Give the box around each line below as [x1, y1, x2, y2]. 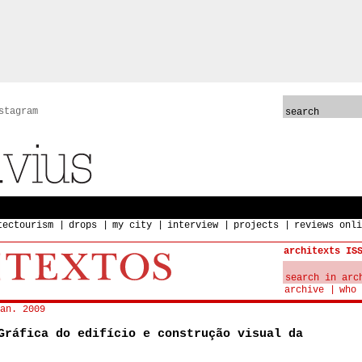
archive [284, 284, 324, 296]
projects [234, 220, 279, 231]
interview [167, 220, 218, 231]
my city [112, 220, 152, 231]
